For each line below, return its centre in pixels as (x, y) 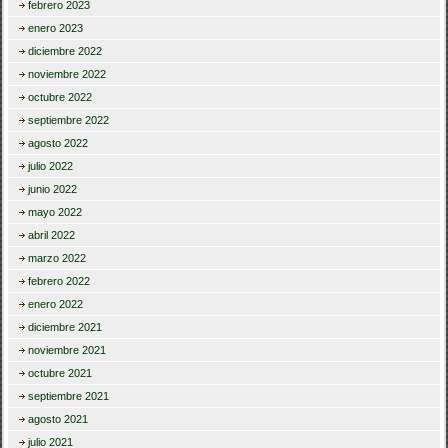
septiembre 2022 (69, 120)
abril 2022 (52, 235)
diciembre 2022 (65, 51)
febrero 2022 (59, 281)
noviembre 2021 (67, 350)
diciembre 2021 (65, 327)
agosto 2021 (58, 419)
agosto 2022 (58, 143)
